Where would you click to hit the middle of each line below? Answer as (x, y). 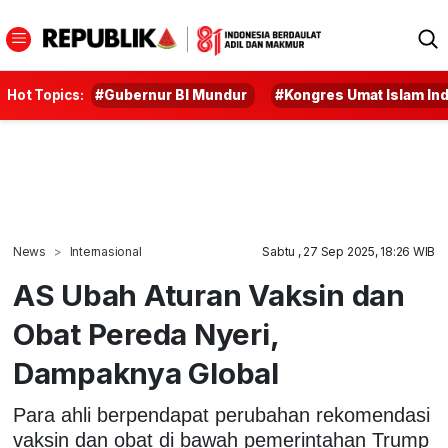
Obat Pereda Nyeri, (145, 334)
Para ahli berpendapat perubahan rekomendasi (221, 414)
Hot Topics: (45, 95)
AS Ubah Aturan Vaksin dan (208, 295)
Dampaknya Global (145, 373)
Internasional (105, 251)
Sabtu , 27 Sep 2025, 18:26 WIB (349, 251)
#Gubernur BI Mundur (171, 95)
